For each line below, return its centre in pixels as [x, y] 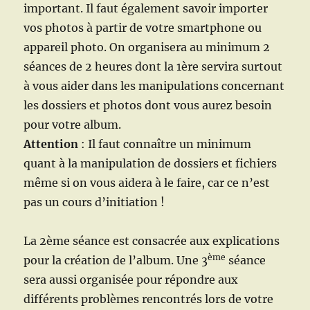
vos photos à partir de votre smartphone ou [143, 28]
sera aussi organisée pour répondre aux [131, 280]
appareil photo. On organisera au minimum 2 [147, 47]
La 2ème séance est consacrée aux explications [152, 241]
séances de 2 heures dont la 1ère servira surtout [153, 67]
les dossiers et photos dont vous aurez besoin [148, 106]
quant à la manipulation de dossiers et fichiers [151, 164]
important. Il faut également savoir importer [146, 9]
